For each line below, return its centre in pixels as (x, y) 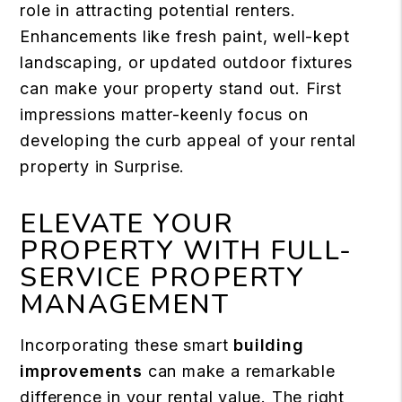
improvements (81, 371)
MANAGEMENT (125, 305)
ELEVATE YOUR (127, 224)
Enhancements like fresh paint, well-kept (185, 37)
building (269, 345)
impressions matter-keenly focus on (164, 115)
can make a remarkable (239, 371)
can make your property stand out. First (181, 89)
